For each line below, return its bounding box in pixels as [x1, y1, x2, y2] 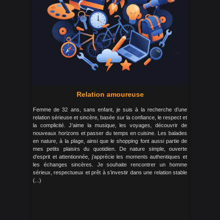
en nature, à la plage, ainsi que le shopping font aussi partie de [33, 138, 187, 144]
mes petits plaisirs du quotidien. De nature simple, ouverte [33, 146, 187, 152]
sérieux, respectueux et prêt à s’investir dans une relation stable [33, 169, 187, 175]
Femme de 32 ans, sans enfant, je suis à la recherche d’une [33, 107, 187, 112]
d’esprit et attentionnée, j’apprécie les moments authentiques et [33, 154, 187, 160]
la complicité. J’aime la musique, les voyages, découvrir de [33, 122, 187, 128]
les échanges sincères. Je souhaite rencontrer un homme [33, 162, 187, 167]
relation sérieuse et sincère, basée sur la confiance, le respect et [33, 114, 187, 120]
